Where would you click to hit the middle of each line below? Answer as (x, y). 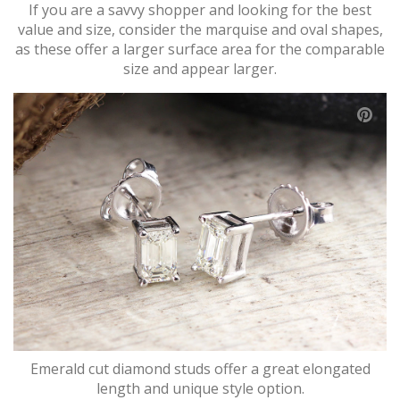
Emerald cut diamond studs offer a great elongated (200, 368)
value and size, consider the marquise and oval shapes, (200, 30)
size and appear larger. (200, 69)
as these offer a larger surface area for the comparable (200, 50)
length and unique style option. (200, 388)
